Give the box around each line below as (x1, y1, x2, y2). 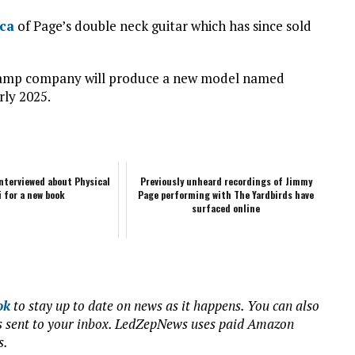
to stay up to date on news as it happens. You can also (10, 296, 319, 315)
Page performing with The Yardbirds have (138, 187, 315, 201)
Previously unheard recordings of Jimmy (139, 174, 312, 188)
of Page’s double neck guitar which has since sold (14, 16, 311, 35)
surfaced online (192, 200, 261, 215)
